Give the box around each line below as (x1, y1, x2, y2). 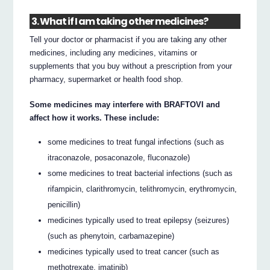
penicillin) (48, 200, 81, 210)
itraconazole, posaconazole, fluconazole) (48, 153, 190, 163)
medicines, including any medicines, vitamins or (30, 48, 198, 57)
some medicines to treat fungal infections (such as (48, 137, 225, 147)
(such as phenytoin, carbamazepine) (48, 231, 175, 241)
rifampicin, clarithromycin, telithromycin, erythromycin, (48, 184, 237, 194)
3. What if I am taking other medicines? (31, 14, 209, 28)
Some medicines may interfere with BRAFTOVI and (30, 99, 221, 109)
